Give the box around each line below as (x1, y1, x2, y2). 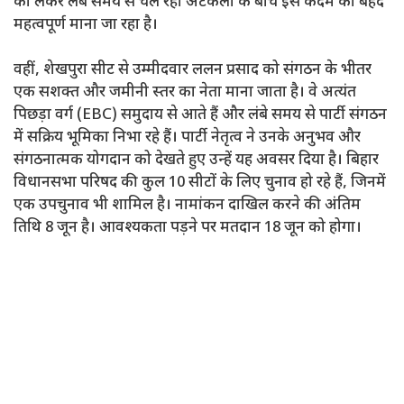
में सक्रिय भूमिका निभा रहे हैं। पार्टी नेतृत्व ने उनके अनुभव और (14, 128, 361, 149)
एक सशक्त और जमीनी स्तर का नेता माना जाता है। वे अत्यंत (14, 83, 356, 104)
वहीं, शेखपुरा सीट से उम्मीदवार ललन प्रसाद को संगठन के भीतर (14, 60, 372, 81)
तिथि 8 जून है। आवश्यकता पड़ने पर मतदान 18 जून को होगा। (14, 218, 362, 239)
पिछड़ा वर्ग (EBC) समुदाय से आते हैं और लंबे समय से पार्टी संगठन (14, 106, 387, 126)
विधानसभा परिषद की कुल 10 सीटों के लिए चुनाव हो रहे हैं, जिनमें (14, 173, 386, 194)
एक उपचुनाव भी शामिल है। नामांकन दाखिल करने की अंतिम (14, 196, 361, 216)
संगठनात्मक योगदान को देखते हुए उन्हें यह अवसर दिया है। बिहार (14, 151, 379, 171)
